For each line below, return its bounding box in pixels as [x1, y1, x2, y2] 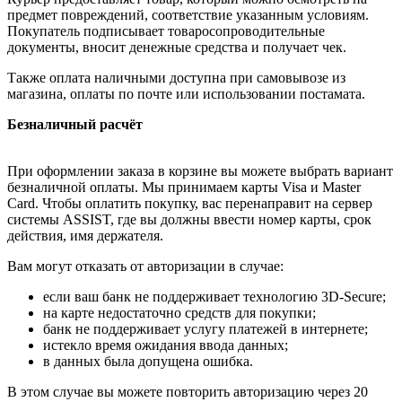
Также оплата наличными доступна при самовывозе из [7, 69, 345, 85]
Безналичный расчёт [7, 116, 143, 132]
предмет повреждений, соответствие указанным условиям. [7, 6, 369, 22]
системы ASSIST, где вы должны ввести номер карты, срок [7, 211, 371, 227]
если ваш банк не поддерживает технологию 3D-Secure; [43, 288, 386, 304]
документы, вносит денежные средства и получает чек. [7, 39, 346, 55]
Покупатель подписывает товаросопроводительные [7, 22, 325, 39]
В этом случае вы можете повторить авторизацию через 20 [7, 383, 368, 399]
